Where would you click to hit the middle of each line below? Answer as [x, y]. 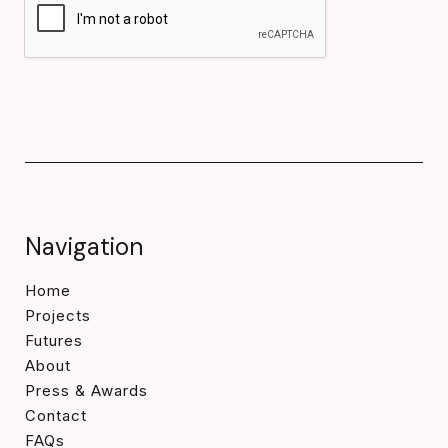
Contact [56, 416]
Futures [54, 341]
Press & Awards [86, 391]
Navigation [84, 247]
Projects [58, 316]
